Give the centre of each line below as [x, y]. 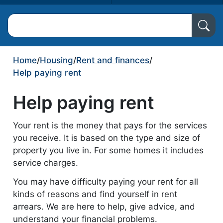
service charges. [45, 163]
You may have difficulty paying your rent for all [105, 182]
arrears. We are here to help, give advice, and [104, 207]
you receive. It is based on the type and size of [106, 138]
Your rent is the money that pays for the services [110, 126]
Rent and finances [112, 60]
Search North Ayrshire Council [64, 19]
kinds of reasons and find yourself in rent [95, 194]
